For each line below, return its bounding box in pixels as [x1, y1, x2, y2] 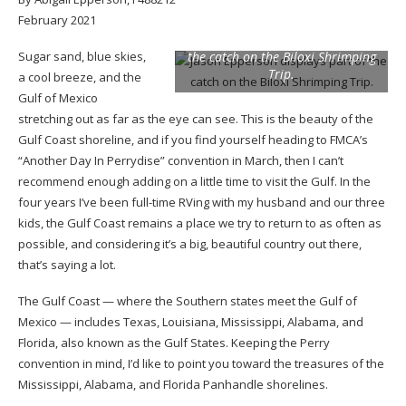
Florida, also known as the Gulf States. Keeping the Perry [18, 333, 330, 351]
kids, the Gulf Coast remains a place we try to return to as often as [18, 214, 382, 231]
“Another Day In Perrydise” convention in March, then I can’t [18, 151, 343, 169]
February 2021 [18, 11, 96, 28]
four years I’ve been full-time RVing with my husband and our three [18, 193, 385, 210]
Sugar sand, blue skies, [18, 47, 146, 64]
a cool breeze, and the [18, 68, 141, 85]
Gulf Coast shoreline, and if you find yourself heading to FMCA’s [18, 130, 368, 148]
